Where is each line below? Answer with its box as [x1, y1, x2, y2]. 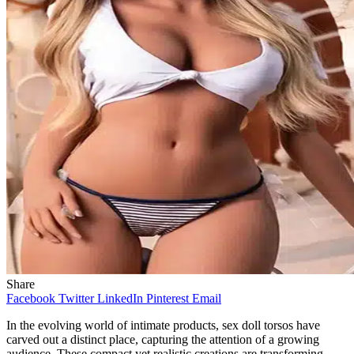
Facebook [6, 291, 55, 305]
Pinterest [146, 291, 189, 305]
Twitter [58, 291, 94, 305]
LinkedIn [97, 291, 143, 305]
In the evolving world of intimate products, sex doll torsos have [6, 318, 320, 332]
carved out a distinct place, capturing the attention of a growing [6, 332, 319, 346]
